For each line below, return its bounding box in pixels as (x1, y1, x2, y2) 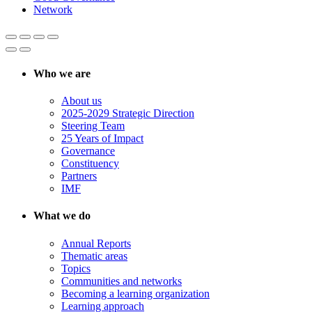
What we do (33, 210, 91, 222)
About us (61, 94, 102, 107)
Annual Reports (61, 237, 131, 249)
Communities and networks (61, 274, 182, 287)
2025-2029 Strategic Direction (61, 107, 194, 119)
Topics (61, 262, 91, 274)
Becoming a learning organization (61, 287, 210, 299)
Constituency (61, 157, 119, 169)
